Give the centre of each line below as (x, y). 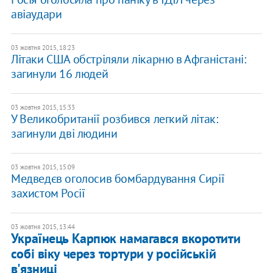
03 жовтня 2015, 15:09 (43, 167)
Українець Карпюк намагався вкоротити (126, 239)
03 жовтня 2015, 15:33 (43, 108)
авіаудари (36, 14)
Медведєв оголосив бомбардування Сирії (118, 179)
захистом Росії (48, 193)
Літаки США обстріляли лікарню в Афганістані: (128, 59)
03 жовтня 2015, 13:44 (43, 227)
